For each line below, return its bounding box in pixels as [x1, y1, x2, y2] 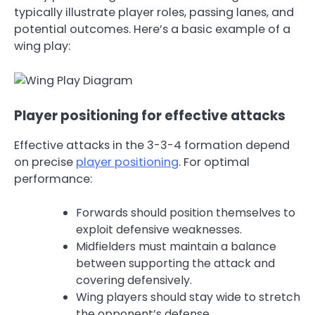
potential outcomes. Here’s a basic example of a [14, 21, 290, 38]
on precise [14, 153, 76, 170]
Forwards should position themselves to [76, 204, 295, 221]
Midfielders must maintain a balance [76, 238, 276, 255]
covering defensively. [76, 271, 192, 288]
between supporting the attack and [76, 255, 275, 271]
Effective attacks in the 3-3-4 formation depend [14, 136, 290, 153]
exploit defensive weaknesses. [76, 221, 242, 238]
